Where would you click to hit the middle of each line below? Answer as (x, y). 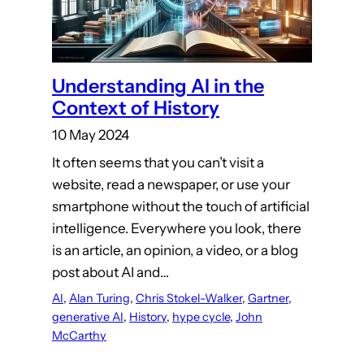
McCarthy (79, 336)
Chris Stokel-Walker (189, 299)
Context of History (136, 107)
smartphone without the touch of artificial (181, 207)
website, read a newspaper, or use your (171, 185)
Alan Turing (100, 299)
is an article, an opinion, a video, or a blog (175, 251)
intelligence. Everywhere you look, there (177, 229)
